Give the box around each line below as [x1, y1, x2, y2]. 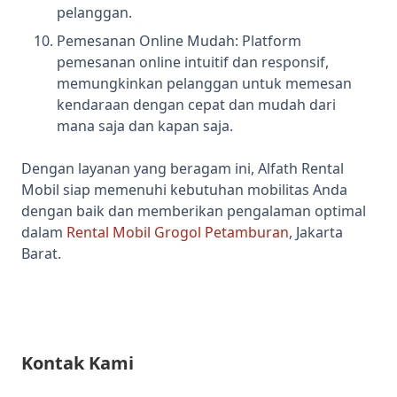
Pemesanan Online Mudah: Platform [57, 31, 301, 51]
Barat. [21, 244, 61, 264]
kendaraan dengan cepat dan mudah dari [57, 95, 336, 115]
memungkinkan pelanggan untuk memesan [57, 74, 352, 94]
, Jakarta [289, 222, 343, 243]
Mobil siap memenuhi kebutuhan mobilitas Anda [21, 180, 347, 200]
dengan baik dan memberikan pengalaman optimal [21, 201, 366, 222]
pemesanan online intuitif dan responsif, [57, 52, 329, 73]
